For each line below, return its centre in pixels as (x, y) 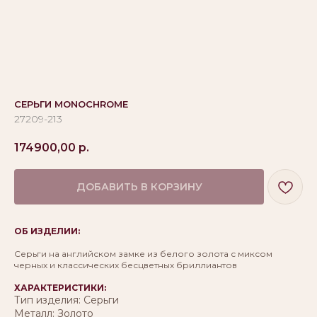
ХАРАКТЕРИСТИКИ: (60, 288)
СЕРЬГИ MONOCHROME (71, 104)
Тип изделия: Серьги (67, 300)
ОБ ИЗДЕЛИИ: (47, 231)
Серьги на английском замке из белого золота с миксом (143, 254)
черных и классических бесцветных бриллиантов (126, 265)
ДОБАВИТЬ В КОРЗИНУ (139, 187)
